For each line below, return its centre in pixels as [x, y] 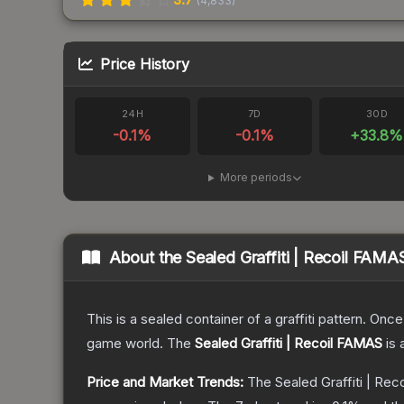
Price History [145, 64]
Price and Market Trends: [165, 382]
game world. [125, 344]
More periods [256, 178]
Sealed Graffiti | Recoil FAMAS [289, 344]
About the [147, 258]
